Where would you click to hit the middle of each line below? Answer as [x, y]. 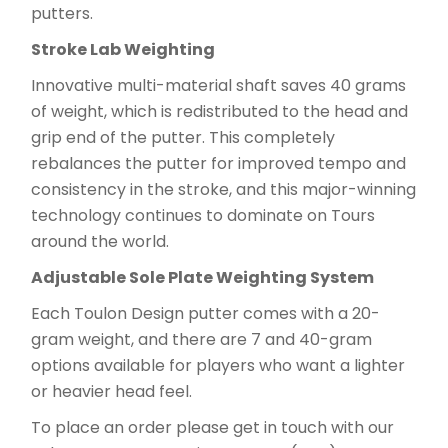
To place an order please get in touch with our [212, 428]
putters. [62, 14]
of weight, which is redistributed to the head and [219, 112]
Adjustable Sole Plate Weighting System [202, 278]
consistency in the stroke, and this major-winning [223, 190]
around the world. [100, 242]
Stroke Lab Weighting [123, 50]
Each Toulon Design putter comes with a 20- [205, 314]
